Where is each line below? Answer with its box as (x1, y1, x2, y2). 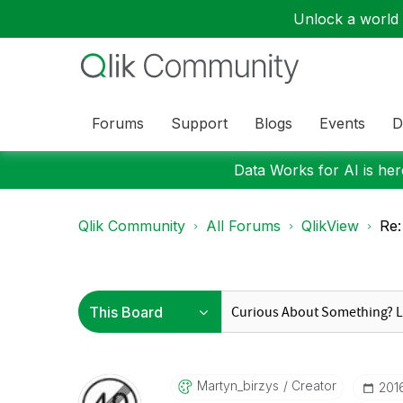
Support (171, 113, 228, 132)
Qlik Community (78, 217, 185, 235)
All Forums (206, 217, 281, 235)
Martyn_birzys (196, 378, 279, 393)
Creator (287, 378, 336, 393)
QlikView (301, 217, 359, 235)
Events (319, 113, 365, 132)
